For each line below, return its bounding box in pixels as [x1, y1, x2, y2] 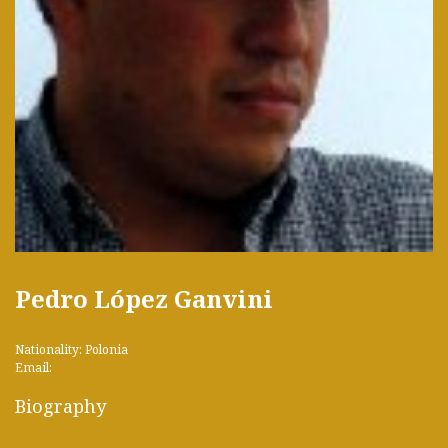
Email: [15, 358, 52, 376]
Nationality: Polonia [15, 340, 128, 358]
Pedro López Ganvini [15, 281, 273, 315]
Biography [15, 393, 106, 418]
